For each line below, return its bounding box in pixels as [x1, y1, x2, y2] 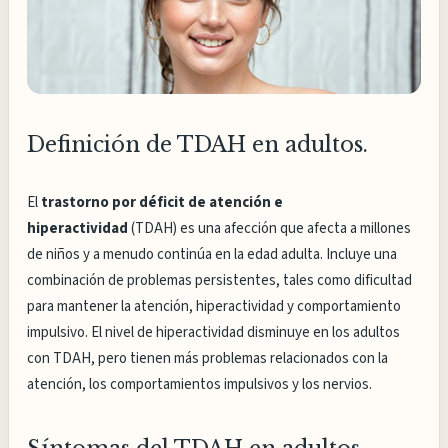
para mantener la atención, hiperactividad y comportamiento [27, 296, 402, 318]
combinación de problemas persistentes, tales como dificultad [27, 270, 413, 292]
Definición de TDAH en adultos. [27, 131, 369, 159]
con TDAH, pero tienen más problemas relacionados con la [27, 348, 389, 370]
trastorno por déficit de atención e [41, 192, 284, 214]
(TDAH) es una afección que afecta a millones [128, 218, 412, 240]
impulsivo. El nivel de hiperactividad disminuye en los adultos [27, 322, 401, 344]
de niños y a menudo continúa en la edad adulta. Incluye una [27, 244, 398, 266]
